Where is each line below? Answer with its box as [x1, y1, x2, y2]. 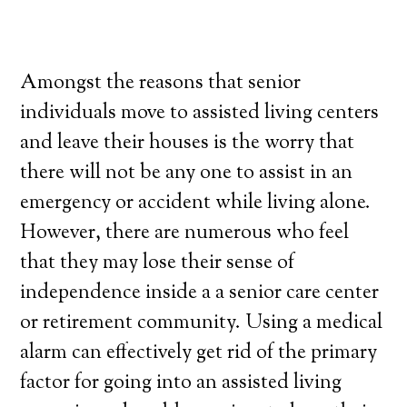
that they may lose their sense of [20, 249, 295, 278]
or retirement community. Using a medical [20, 309, 383, 338]
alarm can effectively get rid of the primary [20, 339, 378, 368]
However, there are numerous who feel [20, 219, 350, 248]
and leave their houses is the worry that [20, 129, 355, 158]
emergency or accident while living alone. [20, 189, 372, 218]
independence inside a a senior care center [20, 279, 380, 308]
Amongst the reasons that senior [20, 69, 302, 98]
